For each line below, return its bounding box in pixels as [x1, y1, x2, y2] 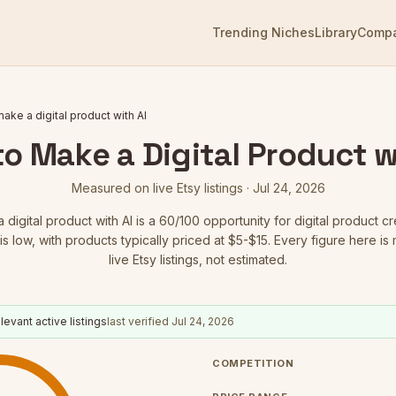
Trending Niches [212, 25, 315, 40]
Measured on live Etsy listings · [71, 180, 253, 195]
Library [315, 25, 357, 40]
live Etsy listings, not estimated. [109, 252, 287, 267]
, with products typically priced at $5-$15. [32, 232, 270, 247]
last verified [106, 315, 171, 328]
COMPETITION [212, 356, 294, 369]
